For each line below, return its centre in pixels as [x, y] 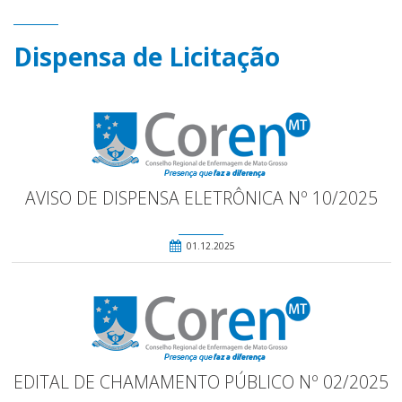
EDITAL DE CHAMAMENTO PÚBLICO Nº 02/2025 [201, 381]
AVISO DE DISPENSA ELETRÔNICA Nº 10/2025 [201, 197]
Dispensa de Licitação [147, 56]
